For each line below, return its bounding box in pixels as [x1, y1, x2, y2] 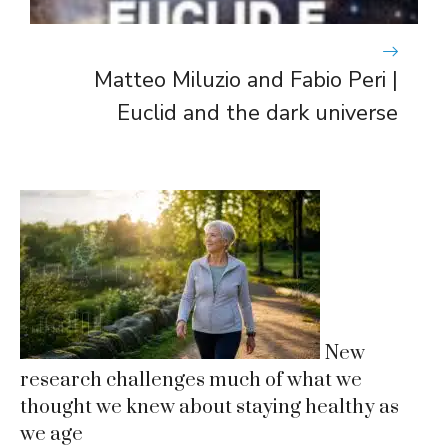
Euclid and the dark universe [117, 97, 398, 128]
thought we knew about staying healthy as [20, 394, 399, 420]
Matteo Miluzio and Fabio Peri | [94, 64, 398, 95]
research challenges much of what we [20, 367, 362, 393]
